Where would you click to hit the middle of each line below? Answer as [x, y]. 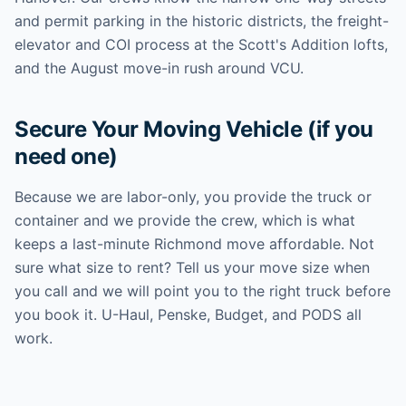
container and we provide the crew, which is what [185, 220]
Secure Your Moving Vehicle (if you [194, 129]
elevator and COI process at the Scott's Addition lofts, [201, 44]
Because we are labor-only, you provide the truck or [193, 197]
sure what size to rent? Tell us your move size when [192, 267]
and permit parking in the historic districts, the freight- [202, 21]
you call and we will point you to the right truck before [203, 291]
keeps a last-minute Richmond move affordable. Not [194, 244]
